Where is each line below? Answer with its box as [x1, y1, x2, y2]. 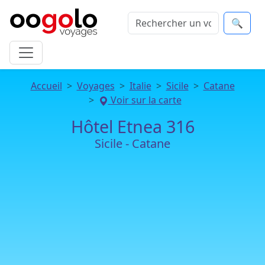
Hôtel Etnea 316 [70, 115, 195, 138]
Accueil [30, 79, 62, 92]
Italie [129, 79, 151, 92]
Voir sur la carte [108, 93, 182, 106]
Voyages [76, 79, 115, 92]
